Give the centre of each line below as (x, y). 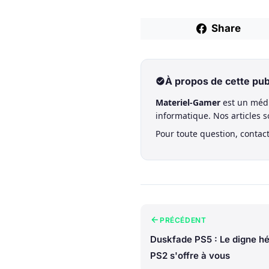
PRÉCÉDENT (183, 220)
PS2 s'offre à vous (190, 255)
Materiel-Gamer (188, 102)
